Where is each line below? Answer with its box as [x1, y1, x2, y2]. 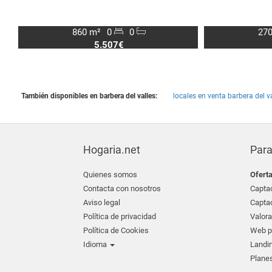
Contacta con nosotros [83, 184, 161, 193]
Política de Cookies [83, 226, 149, 235]
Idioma [83, 240, 109, 249]
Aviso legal [83, 198, 120, 207]
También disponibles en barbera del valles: [21, 92, 157, 100]
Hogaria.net [83, 143, 140, 156]
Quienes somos [83, 170, 137, 179]
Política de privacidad [83, 212, 156, 221]
